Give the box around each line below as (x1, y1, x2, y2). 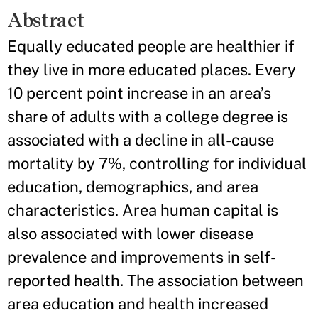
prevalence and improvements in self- (7, 248, 276, 267)
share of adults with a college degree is (7, 107, 288, 126)
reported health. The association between (7, 271, 304, 290)
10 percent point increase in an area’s (7, 84, 271, 103)
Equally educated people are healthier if (7, 37, 295, 56)
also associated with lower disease (7, 224, 253, 243)
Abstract (7, 9, 84, 32)
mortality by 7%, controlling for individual (7, 154, 307, 173)
